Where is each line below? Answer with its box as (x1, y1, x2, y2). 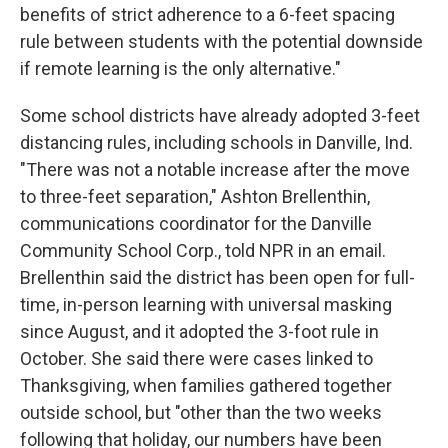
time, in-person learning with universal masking (20, 294, 392, 315)
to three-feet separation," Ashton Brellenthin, (20, 186, 370, 207)
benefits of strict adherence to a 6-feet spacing (20, 4, 395, 25)
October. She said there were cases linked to (20, 348, 373, 369)
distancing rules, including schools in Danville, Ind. (20, 132, 413, 153)
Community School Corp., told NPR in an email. (20, 240, 386, 261)
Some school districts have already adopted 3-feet (20, 105, 420, 126)
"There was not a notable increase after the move (20, 159, 410, 180)
